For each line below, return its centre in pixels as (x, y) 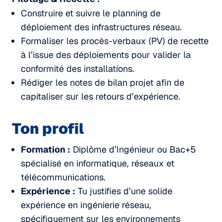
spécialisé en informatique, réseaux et (98, 163)
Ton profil (48, 128)
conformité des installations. (78, 68)
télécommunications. (63, 177)
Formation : (46, 149)
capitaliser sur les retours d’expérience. (101, 96)
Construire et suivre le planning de (91, 13)
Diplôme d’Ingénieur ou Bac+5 (133, 149)
